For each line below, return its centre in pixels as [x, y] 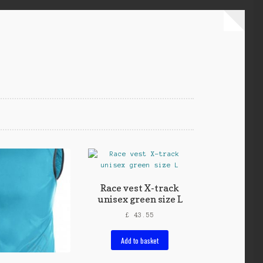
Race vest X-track [140, 188]
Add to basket [140, 240]
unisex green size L [140, 199]
